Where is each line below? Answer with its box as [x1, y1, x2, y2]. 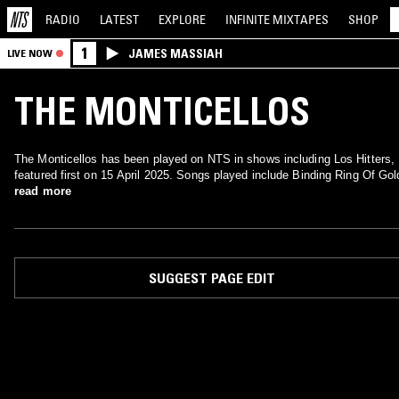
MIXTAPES [273, 11, 329, 28]
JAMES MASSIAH [128, 45, 223, 61]
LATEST [100, 11, 139, 28]
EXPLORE [159, 11, 206, 28]
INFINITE [225, 11, 273, 28]
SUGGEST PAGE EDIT [148, 269, 275, 287]
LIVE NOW [7, 46, 53, 60]
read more [14, 184, 71, 198]
